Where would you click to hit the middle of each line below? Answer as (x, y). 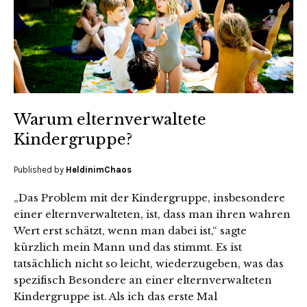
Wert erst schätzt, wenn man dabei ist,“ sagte (130, 231)
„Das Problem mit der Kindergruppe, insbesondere (149, 198)
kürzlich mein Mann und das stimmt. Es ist (128, 247)
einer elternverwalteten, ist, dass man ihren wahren (152, 214)
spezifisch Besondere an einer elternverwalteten (143, 280)
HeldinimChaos (99, 170)
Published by (40, 170)
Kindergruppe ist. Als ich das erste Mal (115, 297)
